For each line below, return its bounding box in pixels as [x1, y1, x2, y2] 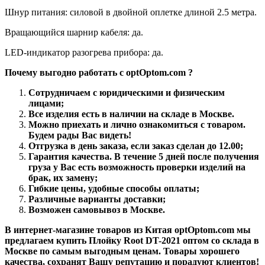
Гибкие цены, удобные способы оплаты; [28, 183, 199, 193]
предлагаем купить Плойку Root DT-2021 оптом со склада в [5, 235, 259, 245]
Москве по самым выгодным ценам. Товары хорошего [5, 245, 240, 256]
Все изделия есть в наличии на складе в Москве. [28, 108, 234, 119]
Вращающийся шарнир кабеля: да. [5, 27, 143, 37]
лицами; [28, 98, 64, 108]
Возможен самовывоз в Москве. [28, 204, 165, 215]
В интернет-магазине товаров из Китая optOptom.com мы [5, 224, 251, 235]
